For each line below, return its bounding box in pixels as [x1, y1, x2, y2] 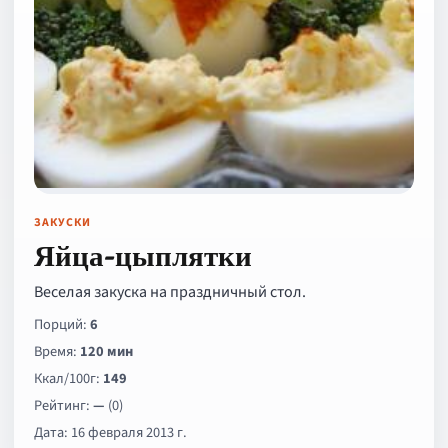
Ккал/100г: [34, 368, 103, 389]
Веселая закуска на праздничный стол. [34, 281, 306, 303]
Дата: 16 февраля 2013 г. [34, 422, 187, 443]
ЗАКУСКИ [34, 214, 91, 231]
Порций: [34, 314, 90, 335]
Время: [34, 341, 80, 362]
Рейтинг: [34, 395, 93, 416]
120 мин [80, 341, 133, 362]
